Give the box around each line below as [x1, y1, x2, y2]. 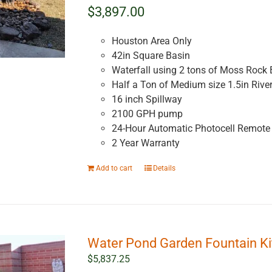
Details [152, 164, 175, 173]
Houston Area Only [111, 35, 192, 47]
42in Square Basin [111, 50, 190, 62]
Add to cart [95, 164, 132, 173]
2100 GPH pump [111, 108, 183, 120]
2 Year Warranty [111, 137, 180, 149]
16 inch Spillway [111, 93, 182, 106]
